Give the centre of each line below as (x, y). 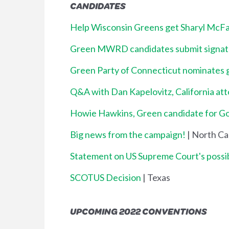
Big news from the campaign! (128, 134)
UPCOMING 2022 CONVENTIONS (139, 211)
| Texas (156, 177)
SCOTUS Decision (106, 177)
